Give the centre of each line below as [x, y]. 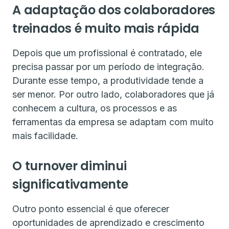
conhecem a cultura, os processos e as [95, 108]
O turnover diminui [70, 166]
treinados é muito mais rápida [106, 28]
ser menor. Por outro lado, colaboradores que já [113, 94]
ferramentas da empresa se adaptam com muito [113, 122]
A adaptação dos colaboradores [114, 10]
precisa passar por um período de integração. [108, 67]
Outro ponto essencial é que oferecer [91, 209]
